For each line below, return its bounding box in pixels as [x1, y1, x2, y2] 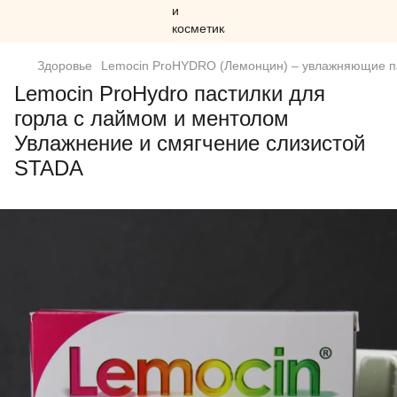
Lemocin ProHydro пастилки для [14, 82, 325, 105]
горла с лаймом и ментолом [14, 106, 289, 130]
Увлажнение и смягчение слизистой [14, 131, 365, 155]
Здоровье [37, 58, 92, 73]
